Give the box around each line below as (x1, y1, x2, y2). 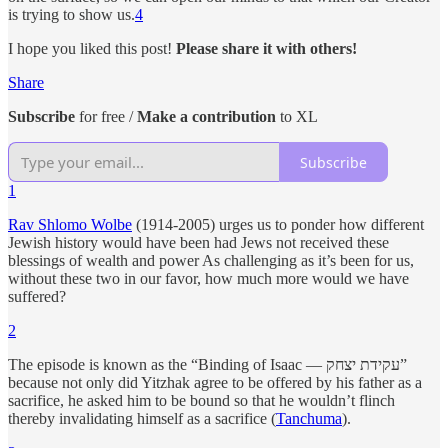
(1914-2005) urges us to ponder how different (132, 216, 424, 234)
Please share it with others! (176, 40, 357, 58)
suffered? (8, 288, 66, 306)
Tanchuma (276, 410, 342, 428)
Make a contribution (137, 108, 276, 126)
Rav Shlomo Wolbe (8, 216, 132, 234)
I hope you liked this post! (8, 40, 176, 58)
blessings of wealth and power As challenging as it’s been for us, (8, 252, 414, 270)
